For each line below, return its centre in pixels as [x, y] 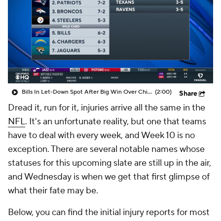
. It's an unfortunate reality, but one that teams [116, 122]
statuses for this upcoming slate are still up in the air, [110, 163]
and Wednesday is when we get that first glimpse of [109, 177]
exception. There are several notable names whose [106, 149]
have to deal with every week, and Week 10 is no [101, 135]
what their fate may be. [54, 191]
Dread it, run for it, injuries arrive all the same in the [107, 108]
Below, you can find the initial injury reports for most [109, 212]
